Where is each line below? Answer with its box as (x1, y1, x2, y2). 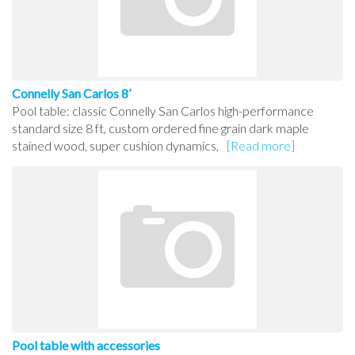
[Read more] (227, 138, 295, 154)
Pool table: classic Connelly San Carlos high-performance (12, 103, 314, 119)
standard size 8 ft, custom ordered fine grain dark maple (12, 120, 309, 136)
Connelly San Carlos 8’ (12, 86, 131, 101)
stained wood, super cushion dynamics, (12, 138, 219, 154)
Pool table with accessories (12, 338, 160, 353)
